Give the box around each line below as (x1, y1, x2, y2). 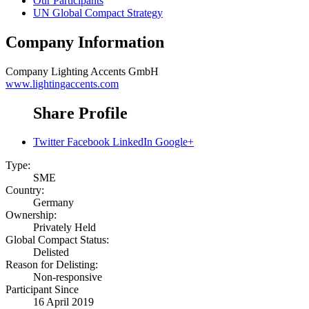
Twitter (33, 136, 64, 148)
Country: (6, 184, 44, 197)
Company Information (6, 32, 164, 51)
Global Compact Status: (6, 234, 109, 246)
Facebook (67, 136, 110, 148)
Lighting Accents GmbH (51, 65, 159, 77)
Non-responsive (33, 271, 102, 283)
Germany (33, 197, 74, 209)
